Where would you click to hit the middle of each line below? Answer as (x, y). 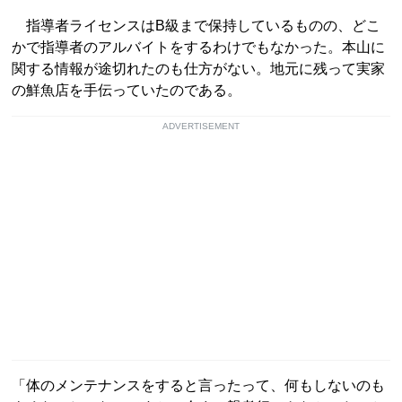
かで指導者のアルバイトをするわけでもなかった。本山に (198, 47)
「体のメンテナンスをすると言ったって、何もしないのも (198, 385)
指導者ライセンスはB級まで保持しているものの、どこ (196, 25)
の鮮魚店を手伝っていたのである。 (127, 90)
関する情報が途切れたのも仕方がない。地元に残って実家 (198, 68)
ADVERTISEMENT (201, 126)
